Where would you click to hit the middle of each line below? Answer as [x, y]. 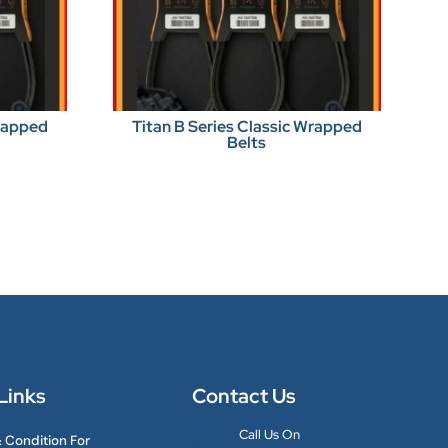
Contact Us [244, 395]
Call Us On [270, 433]
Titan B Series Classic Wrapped [246, 126]
